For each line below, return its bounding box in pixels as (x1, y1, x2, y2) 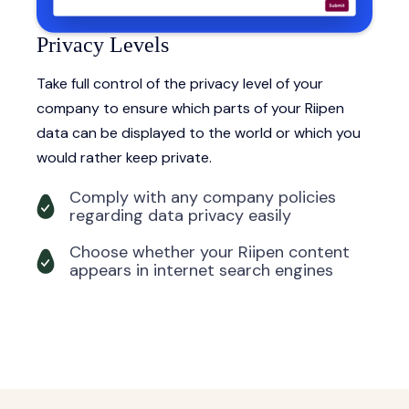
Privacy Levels (37, 33, 169, 58)
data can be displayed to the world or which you (37, 123, 361, 143)
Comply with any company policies (69, 186, 336, 209)
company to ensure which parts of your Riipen (37, 99, 344, 119)
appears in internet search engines (69, 259, 333, 282)
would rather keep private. (37, 148, 212, 168)
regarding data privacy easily (69, 204, 291, 227)
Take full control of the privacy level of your (37, 74, 323, 94)
